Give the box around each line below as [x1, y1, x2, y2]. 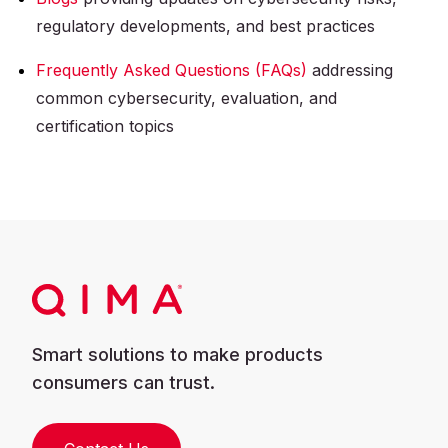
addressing [307, 60, 393, 81]
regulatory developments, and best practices [36, 16, 375, 37]
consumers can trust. [32, 372, 215, 394]
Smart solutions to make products [32, 344, 323, 366]
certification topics [36, 116, 174, 137]
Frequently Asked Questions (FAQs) [36, 60, 307, 81]
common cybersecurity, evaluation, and [36, 88, 337, 109]
